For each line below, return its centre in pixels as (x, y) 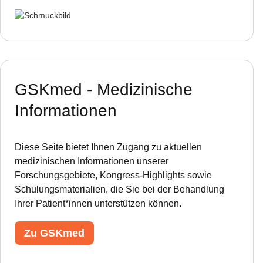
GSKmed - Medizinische (104, 89)
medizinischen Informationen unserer (92, 161)
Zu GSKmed (54, 233)
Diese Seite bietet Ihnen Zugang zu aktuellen (108, 147)
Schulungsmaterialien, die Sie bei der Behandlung (119, 189)
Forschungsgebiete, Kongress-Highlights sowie (113, 175)
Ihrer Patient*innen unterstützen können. (98, 203)
